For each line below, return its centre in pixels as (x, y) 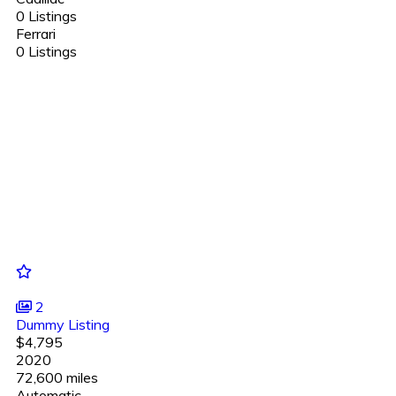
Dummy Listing (63, 324)
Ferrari (36, 33)
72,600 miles (57, 377)
